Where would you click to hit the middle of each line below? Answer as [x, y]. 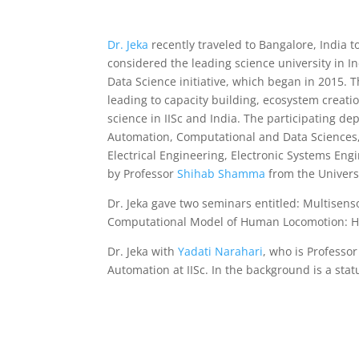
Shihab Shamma [222, 173]
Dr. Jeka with [143, 251]
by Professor [143, 173]
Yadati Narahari [221, 251]
